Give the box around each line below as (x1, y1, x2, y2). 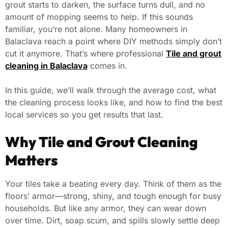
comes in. (88, 60, 127, 71)
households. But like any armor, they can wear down (5, 203, 206, 213)
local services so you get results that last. (5, 109, 163, 120)
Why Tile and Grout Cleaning (5, 132, 198, 151)
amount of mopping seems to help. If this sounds (5, 11, 193, 22)
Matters (5, 151, 58, 169)
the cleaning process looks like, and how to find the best (5, 97, 222, 107)
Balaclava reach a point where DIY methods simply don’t (5, 36, 222, 46)
